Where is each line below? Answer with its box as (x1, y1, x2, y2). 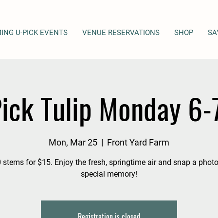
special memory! (81, 169, 137, 179)
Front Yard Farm (107, 137, 169, 147)
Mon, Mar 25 (49, 137, 97, 147)
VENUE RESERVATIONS (82, 28, 160, 37)
